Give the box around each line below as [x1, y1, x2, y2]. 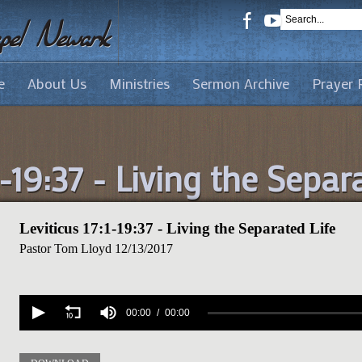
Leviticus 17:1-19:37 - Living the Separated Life [19, 220, 335, 237]
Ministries [109, 74, 170, 93]
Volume [19, 293, 62, 307]
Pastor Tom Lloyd [19, 242, 112, 255]
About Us [27, 74, 86, 93]
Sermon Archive [192, 74, 289, 93]
